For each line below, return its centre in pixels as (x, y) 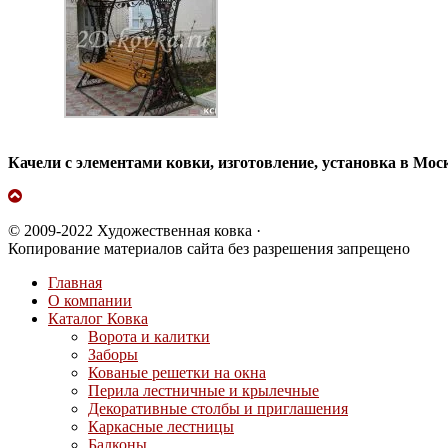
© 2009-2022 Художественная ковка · (134, 230)
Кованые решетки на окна (177, 372)
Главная (75, 282)
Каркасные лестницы (161, 426)
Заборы (113, 354)
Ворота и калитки (149, 336)
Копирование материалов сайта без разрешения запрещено (209, 248)
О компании (90, 300)
